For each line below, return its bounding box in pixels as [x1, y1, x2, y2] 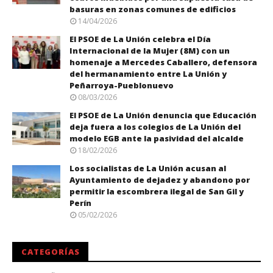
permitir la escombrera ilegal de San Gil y [69, 185, 244, 197]
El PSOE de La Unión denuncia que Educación [69, 109, 257, 121]
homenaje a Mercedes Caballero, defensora [69, 56, 257, 68]
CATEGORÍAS [21, 246, 80, 257]
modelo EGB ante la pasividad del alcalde [69, 132, 244, 144]
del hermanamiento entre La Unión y [69, 68, 227, 79]
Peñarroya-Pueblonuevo [69, 79, 174, 91]
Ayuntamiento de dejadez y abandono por [69, 174, 250, 185]
